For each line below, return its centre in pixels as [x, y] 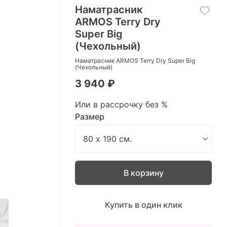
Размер [90, 117]
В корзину [143, 173]
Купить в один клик [143, 205]
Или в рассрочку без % [121, 104]
